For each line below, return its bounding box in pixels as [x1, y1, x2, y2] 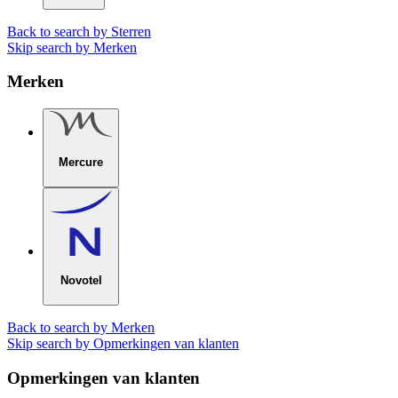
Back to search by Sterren [7, 23, 151, 39]
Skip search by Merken [7, 39, 137, 55]
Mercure [59, 155, 103, 169]
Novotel [60, 274, 102, 288]
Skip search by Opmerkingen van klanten [7, 336, 239, 352]
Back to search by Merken [7, 320, 155, 336]
